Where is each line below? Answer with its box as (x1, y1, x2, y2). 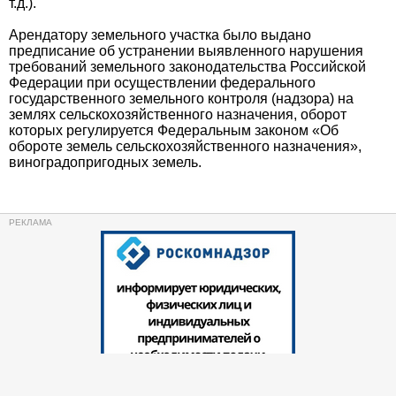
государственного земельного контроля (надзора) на (9, 91, 354, 106)
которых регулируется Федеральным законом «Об (9, 123, 339, 138)
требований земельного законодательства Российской (9, 59, 366, 74)
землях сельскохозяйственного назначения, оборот (9, 107, 346, 122)
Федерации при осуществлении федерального (9, 75, 316, 90)
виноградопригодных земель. (9, 155, 202, 170)
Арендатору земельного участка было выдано (9, 27, 311, 42)
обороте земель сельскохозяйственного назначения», (9, 139, 362, 154)
